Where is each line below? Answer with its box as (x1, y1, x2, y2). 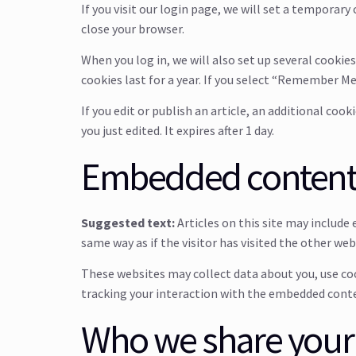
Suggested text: (81, 214, 177, 230)
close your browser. (81, 20, 184, 37)
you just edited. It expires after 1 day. (81, 122, 274, 139)
